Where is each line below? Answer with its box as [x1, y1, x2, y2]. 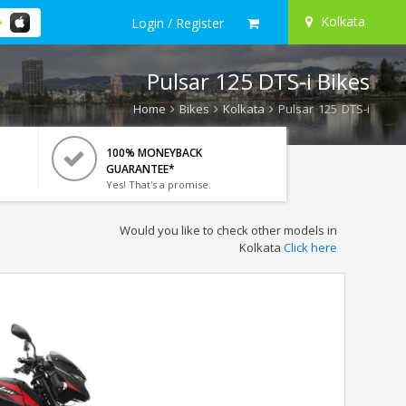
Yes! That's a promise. [105, 178, 211, 191]
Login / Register [131, 14, 224, 32]
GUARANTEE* [105, 161, 175, 177]
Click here [283, 239, 337, 256]
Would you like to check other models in [119, 222, 337, 238]
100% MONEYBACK [105, 145, 202, 160]
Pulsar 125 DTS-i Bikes [147, 66, 370, 96]
